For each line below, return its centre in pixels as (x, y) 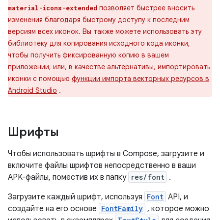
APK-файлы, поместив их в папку (68, 177)
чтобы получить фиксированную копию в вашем (88, 55)
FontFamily (122, 208)
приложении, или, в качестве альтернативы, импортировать (109, 67)
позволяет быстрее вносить (146, 8)
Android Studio (32, 90)
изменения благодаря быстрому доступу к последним (99, 20)
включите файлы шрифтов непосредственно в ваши (102, 165)
